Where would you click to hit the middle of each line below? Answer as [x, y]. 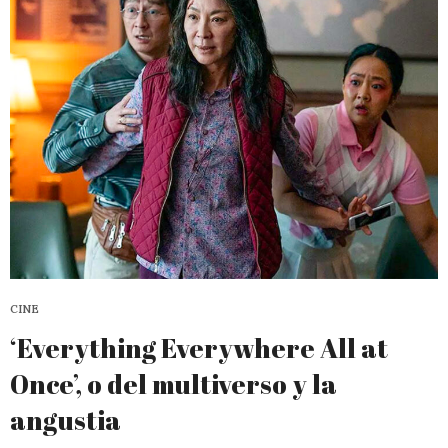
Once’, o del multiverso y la [173, 384]
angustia [65, 420]
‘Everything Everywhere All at [199, 348]
